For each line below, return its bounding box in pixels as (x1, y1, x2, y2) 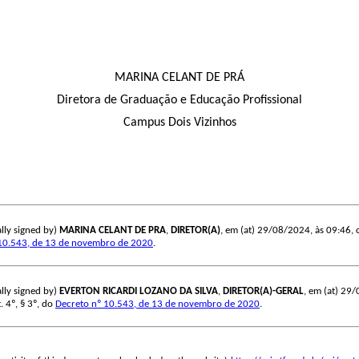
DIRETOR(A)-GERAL (223, 286, 304, 297)
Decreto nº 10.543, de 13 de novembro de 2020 (55, 299, 260, 310)
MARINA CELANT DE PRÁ (115, 71, 244, 85)
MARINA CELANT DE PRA (59, 225, 166, 236)
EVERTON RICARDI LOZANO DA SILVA (59, 286, 218, 297)
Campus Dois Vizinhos (123, 116, 236, 130)
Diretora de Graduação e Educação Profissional (57, 94, 302, 107)
